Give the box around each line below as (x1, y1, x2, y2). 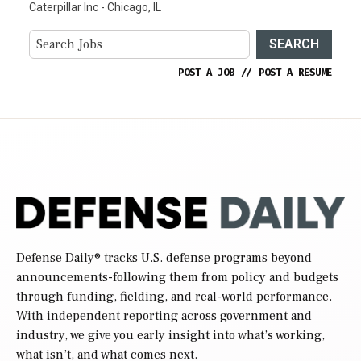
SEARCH (269, 35, 319, 52)
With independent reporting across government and (16, 308, 312, 325)
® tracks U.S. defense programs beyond (94, 250, 312, 267)
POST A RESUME (259, 65, 332, 79)
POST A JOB (178, 65, 234, 79)
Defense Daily (16, 250, 94, 267)
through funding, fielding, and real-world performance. (16, 288, 332, 305)
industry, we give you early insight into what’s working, (16, 327, 325, 344)
